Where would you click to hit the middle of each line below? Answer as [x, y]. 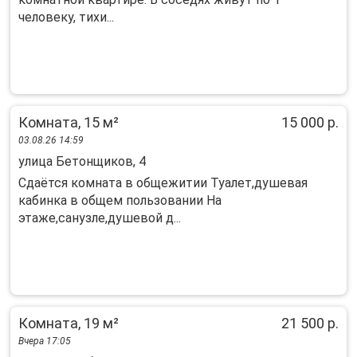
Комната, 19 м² [69, 323]
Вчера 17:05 [45, 341]
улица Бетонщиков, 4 [82, 161]
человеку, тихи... [66, 17]
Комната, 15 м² [69, 122]
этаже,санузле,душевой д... [100, 218]
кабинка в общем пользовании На [120, 200]
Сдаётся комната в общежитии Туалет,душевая [163, 183]
